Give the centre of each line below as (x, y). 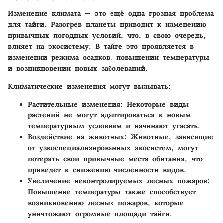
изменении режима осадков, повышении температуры (109, 57)
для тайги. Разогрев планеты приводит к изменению (107, 24)
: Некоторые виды (155, 104)
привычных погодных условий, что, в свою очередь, (107, 35)
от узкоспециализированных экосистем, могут (113, 148)
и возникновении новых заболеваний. (78, 68)
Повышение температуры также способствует (112, 192)
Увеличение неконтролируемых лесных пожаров (117, 181)
